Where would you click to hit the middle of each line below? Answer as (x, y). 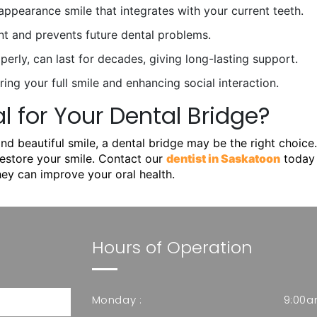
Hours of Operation (172, 247)
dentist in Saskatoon (223, 158)
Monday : (117, 299)
